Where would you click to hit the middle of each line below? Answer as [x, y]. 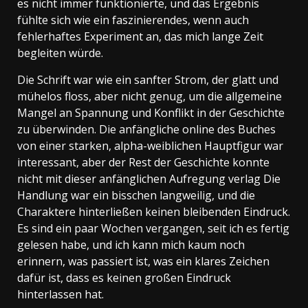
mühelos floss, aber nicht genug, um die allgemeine [150, 96]
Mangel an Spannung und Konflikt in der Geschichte [151, 112]
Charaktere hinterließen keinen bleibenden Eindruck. [154, 211]
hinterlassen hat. [60, 294]
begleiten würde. [60, 53]
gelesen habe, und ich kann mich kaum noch [131, 244]
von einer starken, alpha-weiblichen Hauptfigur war [150, 145]
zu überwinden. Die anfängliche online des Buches [146, 129]
